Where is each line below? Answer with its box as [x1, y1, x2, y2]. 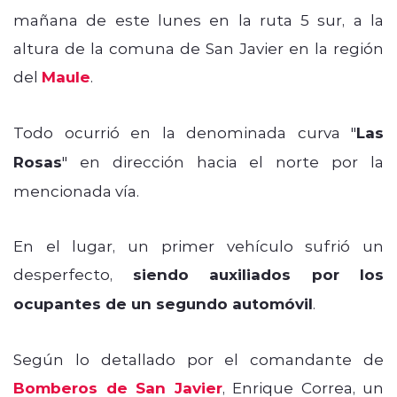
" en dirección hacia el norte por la [62, 151, 384, 171]
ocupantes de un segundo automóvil [13, 292, 313, 314]
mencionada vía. [13, 180, 139, 200]
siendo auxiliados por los [132, 263, 384, 284]
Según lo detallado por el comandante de [13, 348, 384, 369]
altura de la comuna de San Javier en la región [13, 37, 384, 58]
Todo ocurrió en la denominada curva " [13, 121, 356, 142]
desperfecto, [13, 263, 133, 284]
